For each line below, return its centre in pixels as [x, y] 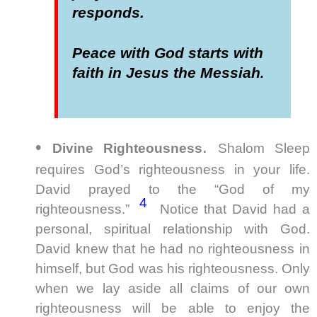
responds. [109, 13]
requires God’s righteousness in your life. [173, 170]
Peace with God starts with [168, 53]
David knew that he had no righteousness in [173, 249]
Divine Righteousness [127, 149]
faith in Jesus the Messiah [167, 73]
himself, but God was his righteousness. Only [173, 269]
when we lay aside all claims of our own [173, 289]
